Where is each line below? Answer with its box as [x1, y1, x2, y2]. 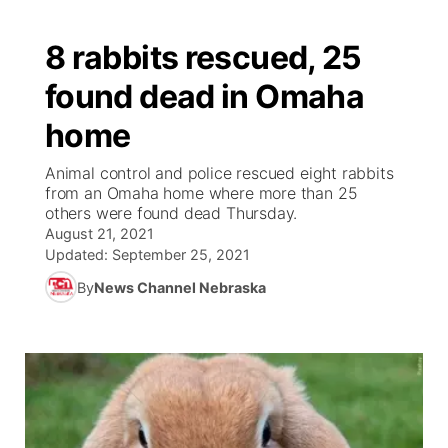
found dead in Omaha [45, 77, 365, 116]
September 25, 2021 [112, 246, 250, 263]
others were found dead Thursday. [45, 203, 298, 223]
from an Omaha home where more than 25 [45, 183, 358, 203]
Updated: [45, 246, 112, 263]
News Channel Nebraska [94, 278, 266, 296]
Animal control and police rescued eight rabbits [45, 163, 394, 183]
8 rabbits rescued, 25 [45, 38, 362, 77]
